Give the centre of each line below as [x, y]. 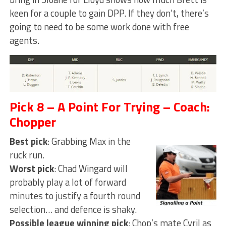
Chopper [33, 122]
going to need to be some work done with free [99, 27]
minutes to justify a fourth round [75, 195]
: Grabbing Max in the [89, 141]
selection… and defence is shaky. [73, 209]
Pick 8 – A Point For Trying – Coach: [109, 106]
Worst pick [32, 168]
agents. [24, 41]
